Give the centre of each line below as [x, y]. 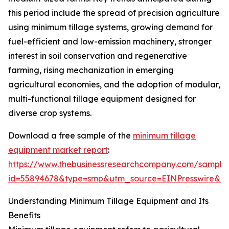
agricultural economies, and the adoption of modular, [114, 85]
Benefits [24, 215]
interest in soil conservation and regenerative [98, 56]
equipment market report [58, 150]
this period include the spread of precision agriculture [114, 13]
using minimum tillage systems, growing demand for [110, 27]
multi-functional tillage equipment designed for [102, 99]
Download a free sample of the [71, 136]
